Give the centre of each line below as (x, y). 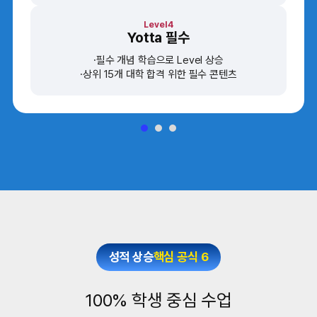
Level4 (158, 24)
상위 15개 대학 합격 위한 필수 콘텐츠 (160, 74)
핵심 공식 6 (181, 257)
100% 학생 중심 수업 (158, 300)
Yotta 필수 (158, 37)
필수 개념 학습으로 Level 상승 (160, 60)
